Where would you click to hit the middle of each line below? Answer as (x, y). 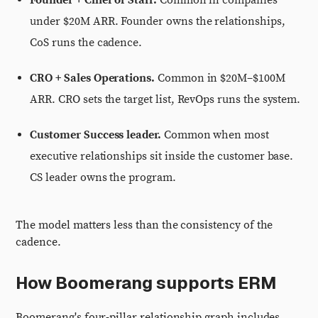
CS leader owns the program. (103, 177)
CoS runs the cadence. (86, 43)
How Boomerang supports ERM (146, 283)
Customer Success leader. (95, 135)
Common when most (215, 135)
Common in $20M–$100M (220, 78)
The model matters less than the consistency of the (144, 225)
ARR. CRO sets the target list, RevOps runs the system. (165, 99)
